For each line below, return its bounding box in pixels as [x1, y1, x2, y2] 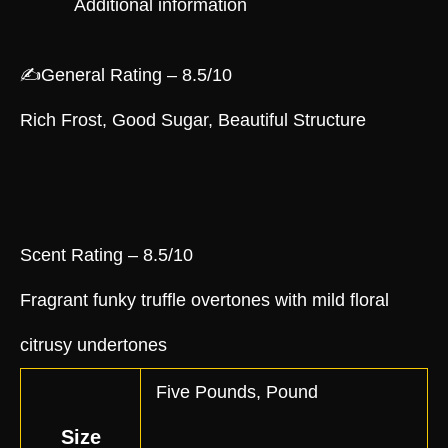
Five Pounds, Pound [155, 381, 318, 402]
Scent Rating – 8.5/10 [20, 244, 193, 265]
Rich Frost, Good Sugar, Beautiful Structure [20, 109, 366, 130]
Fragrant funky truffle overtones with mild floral [20, 289, 389, 310]
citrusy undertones [20, 334, 167, 355]
